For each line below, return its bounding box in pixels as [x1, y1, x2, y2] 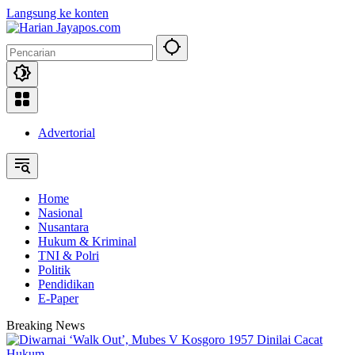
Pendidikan [38, 277, 94, 291]
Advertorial [38, 126, 95, 139]
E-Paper [38, 292, 78, 305]
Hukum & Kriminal [38, 235, 136, 248]
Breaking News [6, 319, 85, 332]
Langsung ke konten [6, 6, 109, 20]
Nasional [38, 206, 82, 219]
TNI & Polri [38, 249, 99, 262]
